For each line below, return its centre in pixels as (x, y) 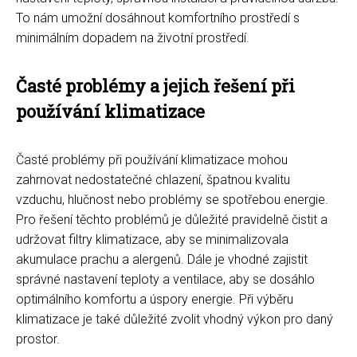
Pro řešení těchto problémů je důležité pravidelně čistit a (172, 219)
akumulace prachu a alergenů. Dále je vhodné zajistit (162, 259)
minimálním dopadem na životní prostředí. (133, 37)
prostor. (38, 339)
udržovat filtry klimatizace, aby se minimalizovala (152, 239)
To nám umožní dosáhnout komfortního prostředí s (158, 18)
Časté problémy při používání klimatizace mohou (152, 159)
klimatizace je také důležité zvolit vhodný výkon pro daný (175, 319)
